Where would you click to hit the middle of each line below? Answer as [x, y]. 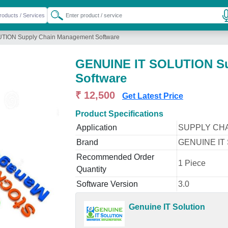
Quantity [91, 169]
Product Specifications [119, 114]
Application [97, 127]
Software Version [107, 184]
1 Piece [192, 163]
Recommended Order [115, 157]
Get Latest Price [153, 96]
